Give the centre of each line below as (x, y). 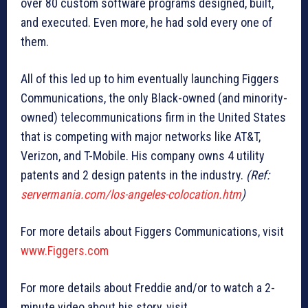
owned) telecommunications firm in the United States (153, 118)
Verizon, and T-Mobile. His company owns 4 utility (143, 156)
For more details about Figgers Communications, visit (152, 232)
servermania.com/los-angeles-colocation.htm (131, 195)
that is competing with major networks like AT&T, (141, 137)
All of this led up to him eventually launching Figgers (150, 79)
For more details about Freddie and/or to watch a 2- (148, 288)
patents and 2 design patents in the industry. (133, 175)
